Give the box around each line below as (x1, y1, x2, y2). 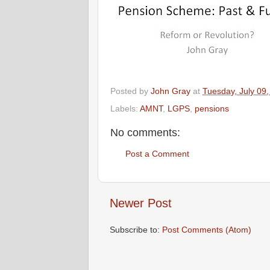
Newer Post (110, 196, 172, 210)
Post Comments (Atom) (162, 225, 251, 235)
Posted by (110, 86, 151, 96)
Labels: (110, 103, 140, 113)
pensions (195, 103, 229, 113)
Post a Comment (125, 149, 189, 159)
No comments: (110, 126, 180, 139)
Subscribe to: (110, 225, 162, 235)
